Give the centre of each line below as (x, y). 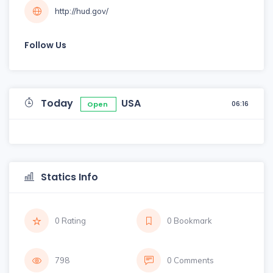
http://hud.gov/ (82, 11)
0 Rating (70, 221)
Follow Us (45, 45)
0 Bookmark (190, 221)
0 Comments (190, 260)
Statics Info (68, 177)
